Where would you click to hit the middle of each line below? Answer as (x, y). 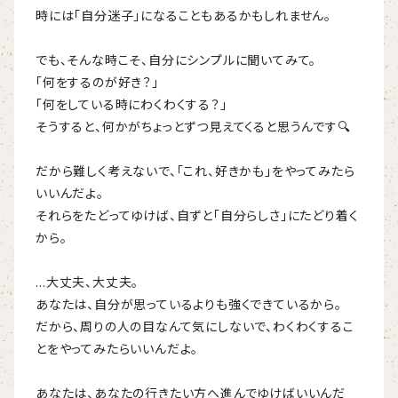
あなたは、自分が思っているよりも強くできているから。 (189, 304)
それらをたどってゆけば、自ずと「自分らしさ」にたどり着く (197, 215)
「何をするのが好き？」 (97, 82)
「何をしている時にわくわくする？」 (131, 104)
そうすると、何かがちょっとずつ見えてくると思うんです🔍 (193, 127)
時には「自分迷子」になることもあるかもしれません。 (183, 16)
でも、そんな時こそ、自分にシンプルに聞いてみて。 (176, 60)
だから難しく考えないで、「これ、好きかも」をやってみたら (195, 171)
